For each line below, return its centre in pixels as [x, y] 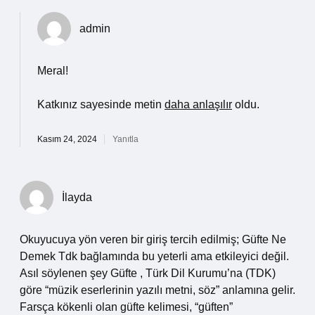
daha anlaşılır [198, 104]
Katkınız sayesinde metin [101, 104]
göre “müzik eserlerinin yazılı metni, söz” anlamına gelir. [157, 290]
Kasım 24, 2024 [67, 139]
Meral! [53, 71]
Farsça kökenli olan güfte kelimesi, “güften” [126, 307]
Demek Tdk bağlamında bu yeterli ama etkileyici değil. [154, 256]
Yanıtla [126, 139]
